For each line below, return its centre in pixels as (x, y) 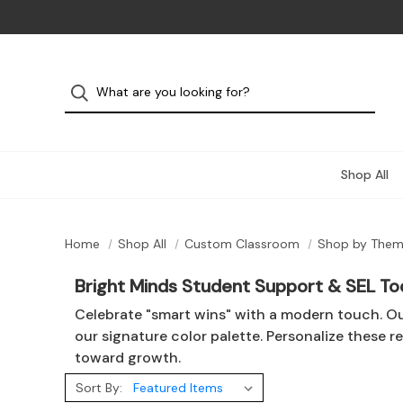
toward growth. (127, 358)
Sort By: (99, 388)
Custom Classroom (242, 244)
